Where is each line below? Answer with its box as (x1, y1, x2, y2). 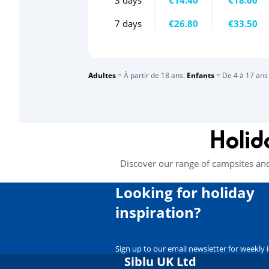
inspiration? (115, 202, 201, 222)
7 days (115, 17, 142, 29)
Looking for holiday (115, 182, 255, 202)
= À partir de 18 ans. (116, 70, 187, 80)
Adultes (88, 70, 116, 80)
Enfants (187, 70, 214, 80)
